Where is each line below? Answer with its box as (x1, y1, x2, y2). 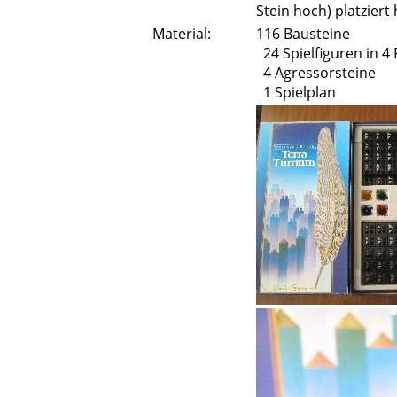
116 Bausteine (256, 24, 350, 44)
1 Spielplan (256, 82, 336, 103)
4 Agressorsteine (256, 63, 376, 83)
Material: (152, 24, 211, 44)
